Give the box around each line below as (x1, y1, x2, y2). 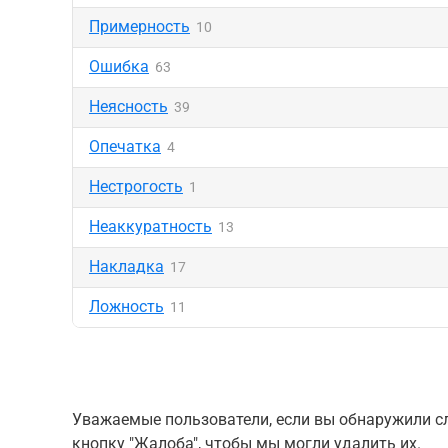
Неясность (89, 97, 168, 116)
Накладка (89, 257, 164, 276)
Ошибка (89, 57, 149, 76)
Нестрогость (89, 177, 183, 196)
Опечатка (89, 137, 161, 156)
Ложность (89, 297, 164, 316)
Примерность (89, 17, 190, 36)
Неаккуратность (89, 217, 212, 236)
